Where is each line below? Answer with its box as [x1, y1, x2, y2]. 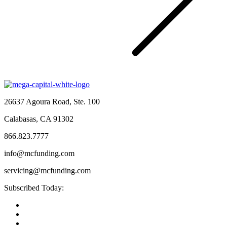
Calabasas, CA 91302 [4, 114, 73, 123]
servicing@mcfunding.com [4, 166, 91, 175]
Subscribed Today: [4, 183, 64, 192]
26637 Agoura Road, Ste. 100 [4, 97, 100, 106]
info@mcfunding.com [4, 148, 74, 158]
